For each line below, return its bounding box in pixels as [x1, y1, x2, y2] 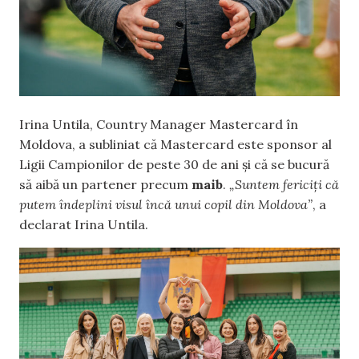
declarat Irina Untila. [19, 216, 148, 232]
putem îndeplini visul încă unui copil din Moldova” [19, 196, 313, 212]
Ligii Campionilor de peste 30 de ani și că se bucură [19, 155, 329, 172]
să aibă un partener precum [19, 175, 192, 192]
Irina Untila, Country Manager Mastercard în [19, 115, 298, 132]
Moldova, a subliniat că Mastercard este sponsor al [19, 135, 332, 152]
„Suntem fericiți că [229, 175, 339, 192]
